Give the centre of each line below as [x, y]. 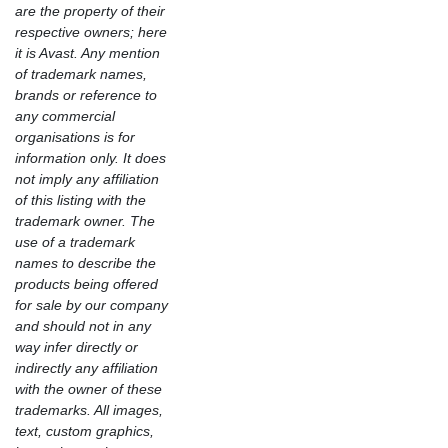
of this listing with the [80, 199]
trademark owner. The [85, 220]
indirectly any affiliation [86, 367]
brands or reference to [86, 94]
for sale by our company [91, 304]
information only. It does [90, 157]
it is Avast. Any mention [87, 52]
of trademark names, [81, 73]
